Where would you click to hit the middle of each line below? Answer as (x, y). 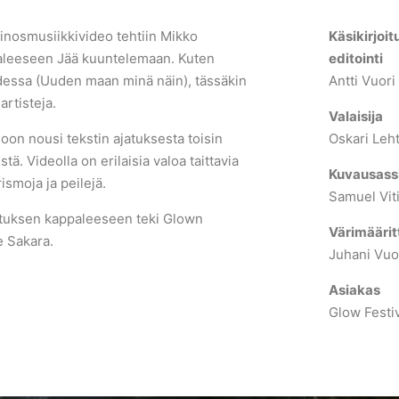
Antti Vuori (362, 81)
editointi (357, 58)
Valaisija (355, 116)
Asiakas (354, 290)
